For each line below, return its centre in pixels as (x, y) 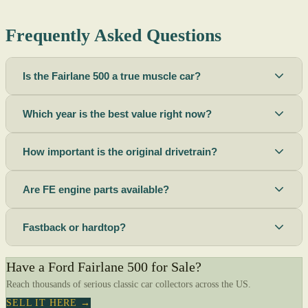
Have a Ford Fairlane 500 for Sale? (104, 266)
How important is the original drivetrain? (120, 151)
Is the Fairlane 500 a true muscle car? (112, 76)
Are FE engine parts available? (96, 189)
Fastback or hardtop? (74, 227)
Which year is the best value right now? (117, 113)
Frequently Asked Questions (113, 35)
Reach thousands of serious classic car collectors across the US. (129, 284)
